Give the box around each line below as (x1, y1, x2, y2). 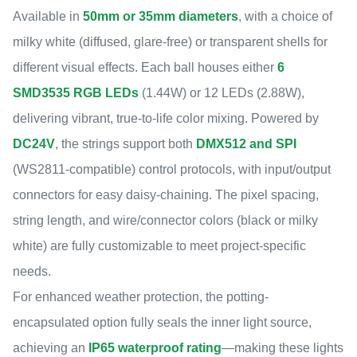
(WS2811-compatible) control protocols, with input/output (13, 163, 331, 177)
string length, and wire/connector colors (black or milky (13, 214, 318, 228)
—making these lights (222, 341, 343, 355)
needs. (13, 265, 51, 279)
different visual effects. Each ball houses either (13, 61, 277, 75)
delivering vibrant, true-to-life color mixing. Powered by (13, 112, 319, 126)
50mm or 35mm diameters (83, 10, 238, 24)
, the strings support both (55, 137, 196, 151)
